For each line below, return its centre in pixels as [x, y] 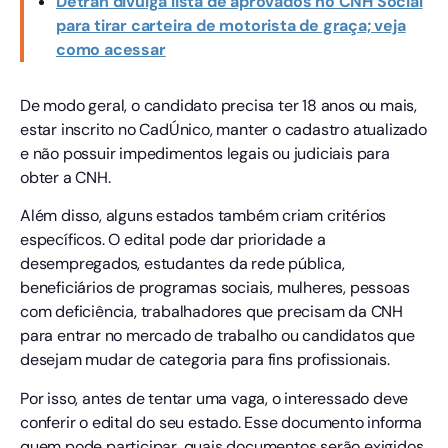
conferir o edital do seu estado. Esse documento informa [221, 422]
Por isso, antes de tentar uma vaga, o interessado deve [214, 398]
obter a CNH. [65, 177]
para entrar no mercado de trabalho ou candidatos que [217, 336]
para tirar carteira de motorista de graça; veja [231, 25]
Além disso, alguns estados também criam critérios [203, 216]
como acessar [111, 49]
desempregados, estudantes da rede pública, [182, 264]
